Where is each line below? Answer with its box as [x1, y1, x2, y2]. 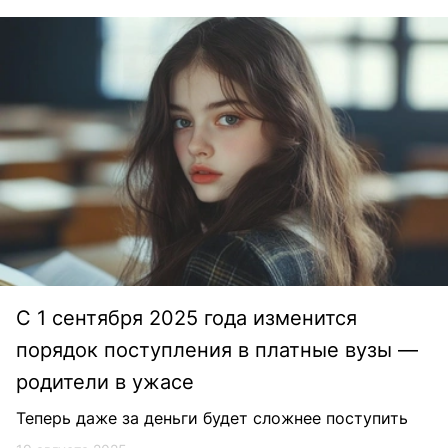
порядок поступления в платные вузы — [16, 337, 418, 362]
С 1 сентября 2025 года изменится [16, 305, 357, 330]
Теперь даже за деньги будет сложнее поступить [16, 407, 408, 428]
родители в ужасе [16, 369, 194, 394]
